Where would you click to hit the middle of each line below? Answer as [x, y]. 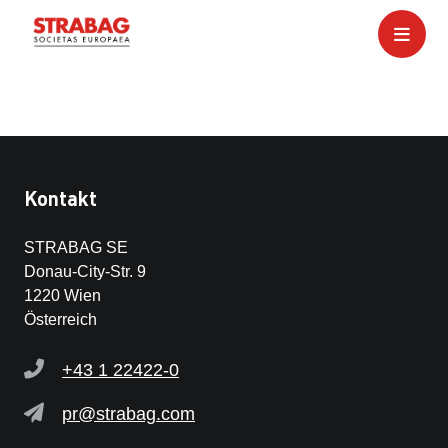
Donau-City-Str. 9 [85, 271]
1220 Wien [62, 295]
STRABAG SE [76, 247]
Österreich [62, 319]
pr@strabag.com [128, 414]
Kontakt [60, 198]
